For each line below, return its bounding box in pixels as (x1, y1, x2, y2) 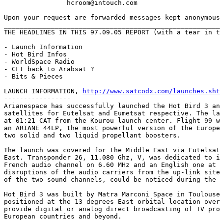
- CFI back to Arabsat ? (4, 65, 94, 73)
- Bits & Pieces (4, 72, 63, 80)
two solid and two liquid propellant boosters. (4, 131, 181, 139)
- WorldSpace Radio (4, 57, 75, 65)
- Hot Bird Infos (4, 50, 67, 58)
